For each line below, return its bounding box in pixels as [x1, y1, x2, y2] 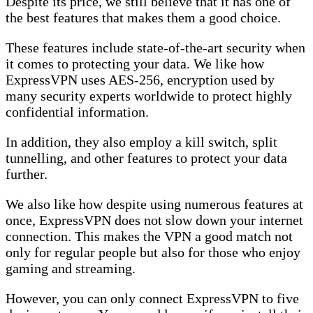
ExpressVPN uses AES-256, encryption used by [6, 72, 275, 88]
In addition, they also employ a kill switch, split [6, 134, 277, 150]
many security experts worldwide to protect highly [6, 88, 292, 104]
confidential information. [6, 104, 152, 120]
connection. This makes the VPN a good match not [6, 228, 293, 245]
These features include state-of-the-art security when [6, 40, 305, 56]
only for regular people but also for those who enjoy [6, 245, 300, 261]
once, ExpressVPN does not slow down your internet [6, 212, 303, 228]
